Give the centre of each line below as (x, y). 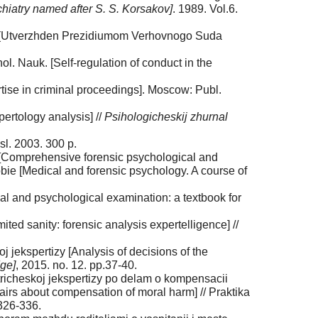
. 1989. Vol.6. (205, 9)
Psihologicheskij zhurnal (166, 117)
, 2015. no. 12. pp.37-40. (76, 265)
